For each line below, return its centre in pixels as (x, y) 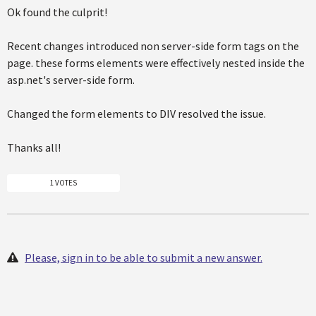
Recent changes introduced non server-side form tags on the (153, 46)
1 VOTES (63, 182)
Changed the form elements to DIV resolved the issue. (136, 114)
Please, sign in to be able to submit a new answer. (144, 257)
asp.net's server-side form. (71, 80)
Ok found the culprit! (57, 12)
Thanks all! (34, 148)
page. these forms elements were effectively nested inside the (156, 63)
